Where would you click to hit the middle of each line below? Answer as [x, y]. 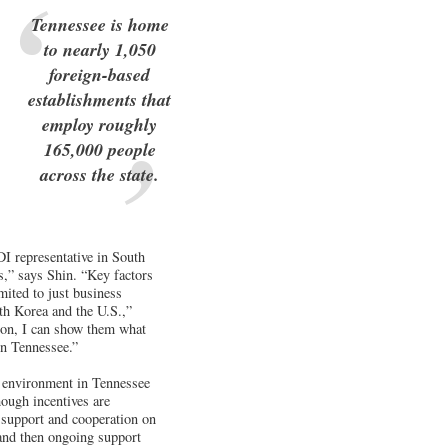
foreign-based [100, 74]
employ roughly [100, 124]
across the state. [100, 174]
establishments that [100, 99]
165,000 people [99, 149]
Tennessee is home [99, 24]
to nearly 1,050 [99, 49]
